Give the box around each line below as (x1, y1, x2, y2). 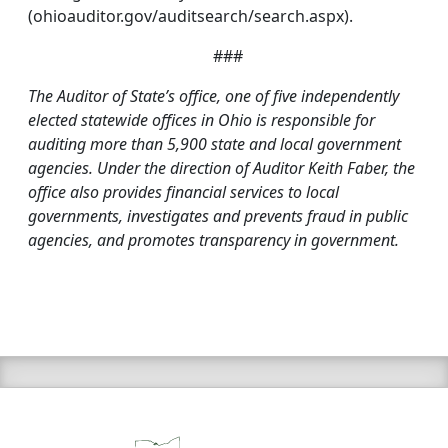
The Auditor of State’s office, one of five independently (28, 85, 399, 108)
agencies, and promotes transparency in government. (28, 229, 403, 252)
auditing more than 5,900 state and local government (28, 133, 401, 156)
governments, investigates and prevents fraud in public (28, 205, 408, 228)
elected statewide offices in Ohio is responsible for (28, 109, 375, 132)
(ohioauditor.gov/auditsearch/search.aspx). (28, 5, 353, 28)
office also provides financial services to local (28, 181, 339, 204)
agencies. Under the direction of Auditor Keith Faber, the (28, 157, 415, 180)
